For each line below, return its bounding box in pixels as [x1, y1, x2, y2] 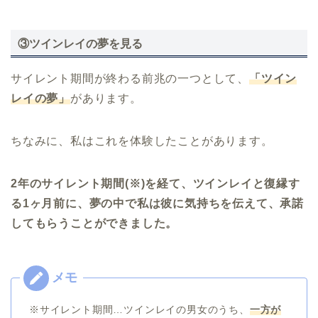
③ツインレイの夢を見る [18, 37, 143, 50]
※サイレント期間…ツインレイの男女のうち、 [29, 303, 250, 315]
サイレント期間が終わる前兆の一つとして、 [11, 72, 249, 84]
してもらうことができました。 [11, 216, 178, 229]
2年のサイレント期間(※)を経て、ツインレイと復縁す [11, 177, 300, 190]
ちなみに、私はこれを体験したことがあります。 [11, 134, 273, 147]
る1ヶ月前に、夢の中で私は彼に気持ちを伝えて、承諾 [11, 197, 304, 209]
